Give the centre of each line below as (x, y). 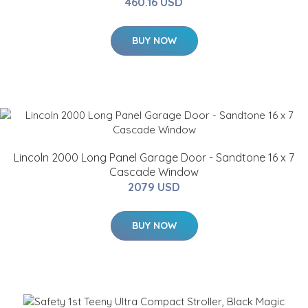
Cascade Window (154, 172)
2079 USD (154, 187)
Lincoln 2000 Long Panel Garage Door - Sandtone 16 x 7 (154, 158)
